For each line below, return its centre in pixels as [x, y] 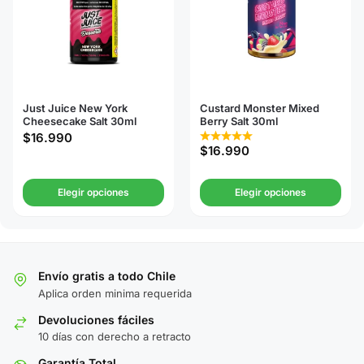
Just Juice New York [75, 108]
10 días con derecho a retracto [115, 336]
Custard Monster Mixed [260, 108]
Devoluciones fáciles [96, 319]
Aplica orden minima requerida [115, 293]
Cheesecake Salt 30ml [80, 121]
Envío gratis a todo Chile [107, 276]
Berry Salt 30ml [239, 121]
